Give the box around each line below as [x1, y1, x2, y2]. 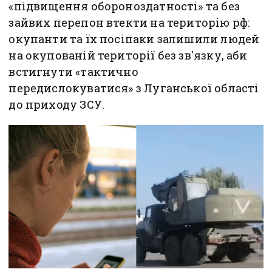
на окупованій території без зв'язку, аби [8, 48, 248, 63]
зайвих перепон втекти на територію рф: [8, 15, 250, 30]
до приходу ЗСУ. [8, 97, 105, 112]
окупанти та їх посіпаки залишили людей [8, 32, 260, 47]
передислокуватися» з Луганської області [8, 81, 259, 96]
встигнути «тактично [8, 64, 138, 80]
